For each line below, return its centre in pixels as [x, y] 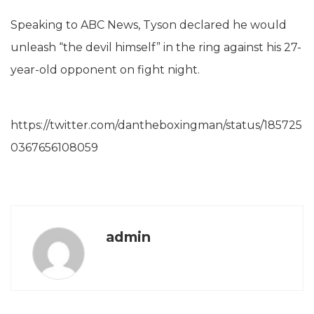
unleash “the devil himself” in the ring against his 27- [156, 47]
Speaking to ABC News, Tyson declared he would [149, 25]
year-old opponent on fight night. [105, 69]
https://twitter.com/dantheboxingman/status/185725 [156, 125]
